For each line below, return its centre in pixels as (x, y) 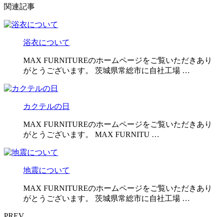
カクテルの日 (46, 106)
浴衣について (46, 42)
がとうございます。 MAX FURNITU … (91, 134)
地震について (46, 170)
